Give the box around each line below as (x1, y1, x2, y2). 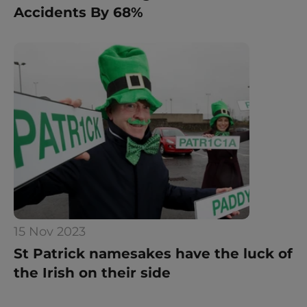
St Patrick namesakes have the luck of (14, 245, 293, 262)
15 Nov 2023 (14, 224, 86, 239)
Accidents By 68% (14, 4, 143, 21)
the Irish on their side (14, 265, 171, 281)
